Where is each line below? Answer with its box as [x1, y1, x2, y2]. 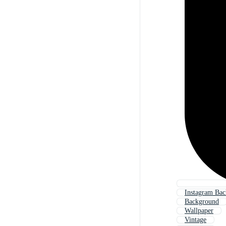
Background [185, 198, 219, 206]
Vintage [185, 216, 206, 224]
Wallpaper [185, 207, 213, 215]
